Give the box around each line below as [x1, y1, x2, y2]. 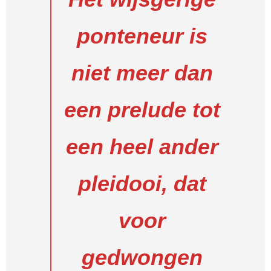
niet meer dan [71, 60, 213, 85]
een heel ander [66, 134, 218, 159]
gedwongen [82, 245, 203, 270]
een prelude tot [64, 97, 220, 122]
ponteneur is [77, 24, 207, 48]
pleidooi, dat [78, 171, 206, 196]
